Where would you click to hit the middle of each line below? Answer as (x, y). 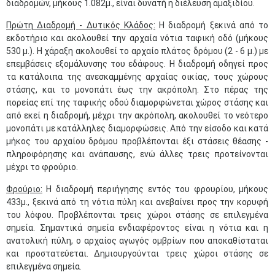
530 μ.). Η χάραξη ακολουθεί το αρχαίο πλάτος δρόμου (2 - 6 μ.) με (137, 51)
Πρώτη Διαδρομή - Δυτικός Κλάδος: (81, 25)
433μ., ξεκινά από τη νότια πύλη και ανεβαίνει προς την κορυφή (137, 202)
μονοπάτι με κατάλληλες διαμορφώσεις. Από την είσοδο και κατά (137, 128)
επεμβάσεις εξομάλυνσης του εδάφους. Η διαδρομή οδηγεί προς (137, 64)
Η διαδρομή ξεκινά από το (214, 25)
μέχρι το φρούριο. (42, 167)
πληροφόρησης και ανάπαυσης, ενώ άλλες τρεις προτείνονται (137, 154)
